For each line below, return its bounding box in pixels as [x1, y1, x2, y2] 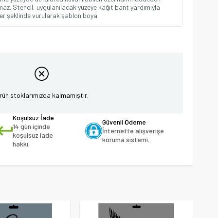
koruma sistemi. [102, 135, 150, 144]
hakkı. [12, 140, 30, 148]
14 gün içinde [12, 122, 50, 130]
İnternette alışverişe [102, 127, 164, 135]
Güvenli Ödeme [102, 118, 146, 126]
